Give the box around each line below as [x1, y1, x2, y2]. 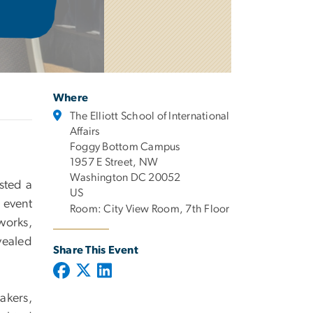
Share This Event [53, 244, 138, 256]
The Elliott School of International [70, 110, 230, 122]
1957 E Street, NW [70, 156, 159, 168]
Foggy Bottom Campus [70, 140, 180, 152]
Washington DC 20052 [70, 171, 181, 183]
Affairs [70, 125, 100, 137]
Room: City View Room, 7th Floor [70, 203, 230, 214]
